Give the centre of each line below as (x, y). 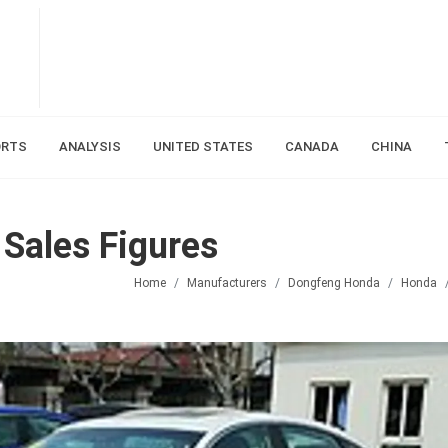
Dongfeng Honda (334, 282)
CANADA (311, 146)
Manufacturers (227, 282)
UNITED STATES (202, 146)
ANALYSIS (89, 146)
